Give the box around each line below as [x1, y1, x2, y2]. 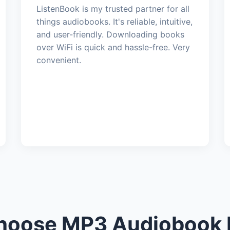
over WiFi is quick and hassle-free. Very [36, 42, 190, 52]
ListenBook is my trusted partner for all [36, 3, 189, 14]
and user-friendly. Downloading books [36, 29, 184, 40]
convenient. [36, 54, 81, 65]
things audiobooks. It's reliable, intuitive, [36, 16, 193, 27]
